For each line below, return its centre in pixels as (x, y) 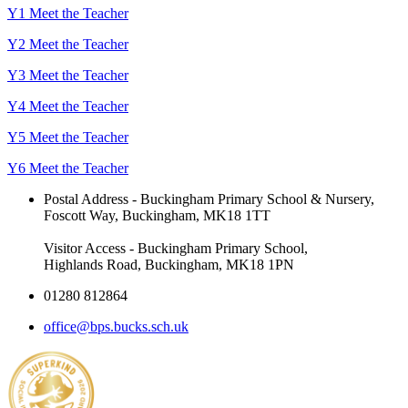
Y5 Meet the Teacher (68, 137)
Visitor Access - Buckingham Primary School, (176, 248)
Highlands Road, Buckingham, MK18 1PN (169, 265)
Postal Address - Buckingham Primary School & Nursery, (209, 199)
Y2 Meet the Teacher (68, 44)
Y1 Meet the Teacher (68, 13)
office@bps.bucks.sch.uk (116, 326)
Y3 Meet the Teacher (68, 75)
